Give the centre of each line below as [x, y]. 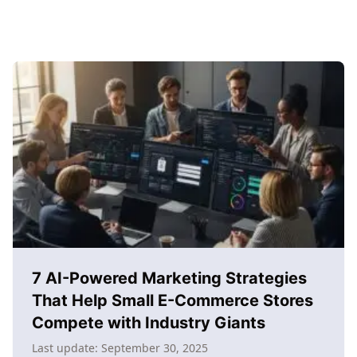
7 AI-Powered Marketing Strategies [169, 278]
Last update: [67, 348]
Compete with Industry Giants [149, 323]
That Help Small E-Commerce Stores [173, 300]
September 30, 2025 [155, 348]
